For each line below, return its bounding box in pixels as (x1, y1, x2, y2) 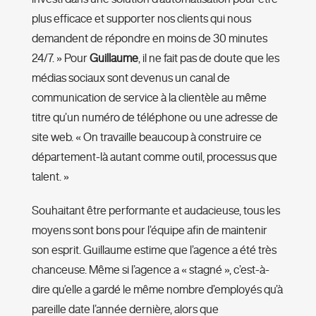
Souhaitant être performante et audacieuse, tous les (31, 204, 280, 216)
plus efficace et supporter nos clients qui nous (31, 12, 251, 24)
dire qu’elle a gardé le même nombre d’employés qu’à (31, 283, 283, 295)
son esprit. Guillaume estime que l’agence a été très (31, 243, 276, 255)
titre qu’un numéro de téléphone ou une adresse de (31, 111, 278, 123)
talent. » (31, 170, 69, 182)
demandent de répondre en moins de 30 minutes (31, 32, 267, 44)
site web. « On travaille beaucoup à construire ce (31, 130, 262, 142)
